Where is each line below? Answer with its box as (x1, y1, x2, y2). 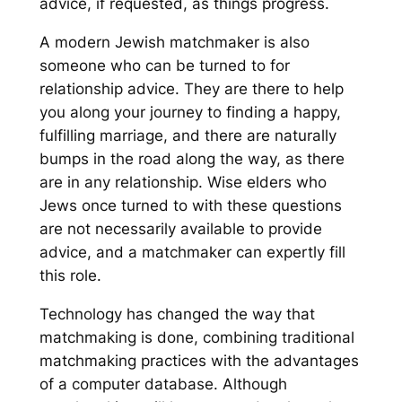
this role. (39, 266, 101, 284)
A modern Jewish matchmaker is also (39, 32, 310, 51)
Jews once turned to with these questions (39, 196, 342, 214)
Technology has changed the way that (39, 304, 315, 323)
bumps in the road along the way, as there (39, 149, 345, 168)
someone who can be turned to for (39, 56, 290, 74)
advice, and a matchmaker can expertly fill (39, 242, 345, 261)
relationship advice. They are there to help (39, 79, 344, 98)
